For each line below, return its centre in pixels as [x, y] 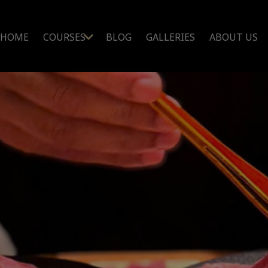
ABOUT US [234, 37]
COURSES [65, 37]
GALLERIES [171, 37]
